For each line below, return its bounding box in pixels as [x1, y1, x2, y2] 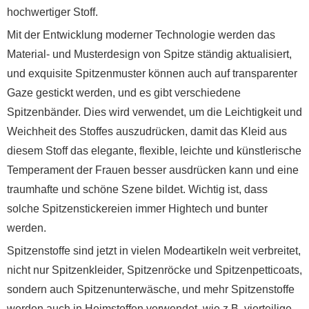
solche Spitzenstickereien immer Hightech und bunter [7, 203, 268, 215]
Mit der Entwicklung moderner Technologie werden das [7, 29, 275, 41]
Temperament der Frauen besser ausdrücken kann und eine [7, 164, 299, 176]
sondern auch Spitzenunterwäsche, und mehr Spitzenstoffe [7, 283, 295, 295]
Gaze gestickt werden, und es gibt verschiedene [7, 87, 241, 99]
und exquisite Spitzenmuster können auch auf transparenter [7, 68, 297, 79]
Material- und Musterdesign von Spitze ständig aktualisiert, [7, 48, 292, 60]
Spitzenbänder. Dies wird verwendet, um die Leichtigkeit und [7, 106, 302, 118]
